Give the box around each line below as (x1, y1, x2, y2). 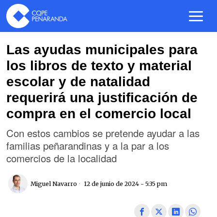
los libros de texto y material (6, 58, 192, 73)
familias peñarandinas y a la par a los (6, 138, 170, 153)
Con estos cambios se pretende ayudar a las (6, 125, 200, 140)
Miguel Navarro (31, 180, 77, 187)
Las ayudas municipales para (6, 42, 198, 57)
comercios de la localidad (6, 151, 117, 165)
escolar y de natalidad (6, 74, 151, 89)
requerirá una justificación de (6, 90, 198, 105)
